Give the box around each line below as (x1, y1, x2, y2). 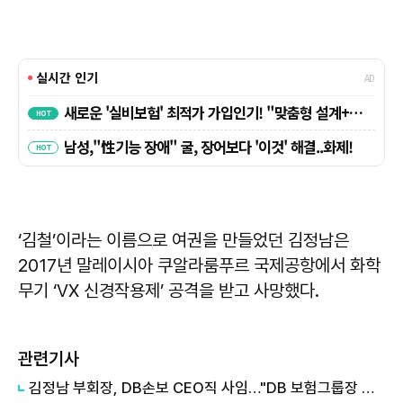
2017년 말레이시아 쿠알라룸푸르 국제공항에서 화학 (18, 255, 381, 277)
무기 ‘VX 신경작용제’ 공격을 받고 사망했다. (18, 280, 319, 302)
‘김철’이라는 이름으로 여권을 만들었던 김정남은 (18, 229, 349, 252)
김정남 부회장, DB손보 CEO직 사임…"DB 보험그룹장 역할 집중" (362, 379, 374, 398)
